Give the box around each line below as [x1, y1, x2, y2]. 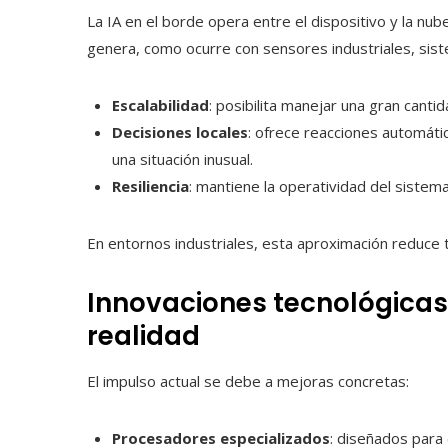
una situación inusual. [112, 149, 253, 170]
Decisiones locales [112, 122, 248, 143]
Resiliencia [112, 176, 189, 197]
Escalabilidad [112, 95, 209, 116]
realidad [87, 318, 200, 355]
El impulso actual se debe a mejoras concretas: [87, 371, 409, 392]
